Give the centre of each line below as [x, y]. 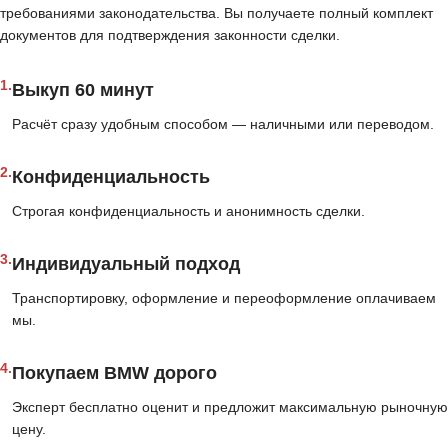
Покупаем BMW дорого [114, 373]
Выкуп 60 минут [83, 90]
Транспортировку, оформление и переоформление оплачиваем [224, 298]
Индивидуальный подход [126, 264]
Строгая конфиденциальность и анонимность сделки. [188, 211]
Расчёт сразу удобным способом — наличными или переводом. [223, 124]
